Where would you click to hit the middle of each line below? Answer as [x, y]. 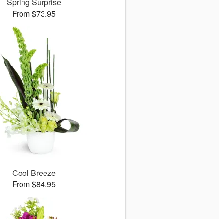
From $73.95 [34, 14]
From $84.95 [34, 184]
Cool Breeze [34, 173]
